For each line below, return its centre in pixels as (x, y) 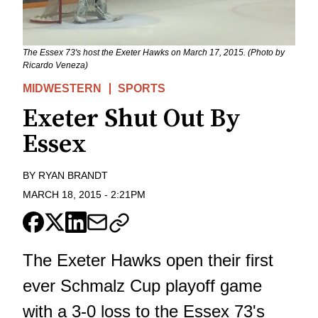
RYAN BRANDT (73, 176)
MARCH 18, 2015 (62, 195)
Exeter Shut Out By (132, 119)
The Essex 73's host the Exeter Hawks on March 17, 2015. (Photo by (154, 53)
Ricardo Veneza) (55, 66)
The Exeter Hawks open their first (148, 261)
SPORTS (142, 89)
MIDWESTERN (62, 89)
